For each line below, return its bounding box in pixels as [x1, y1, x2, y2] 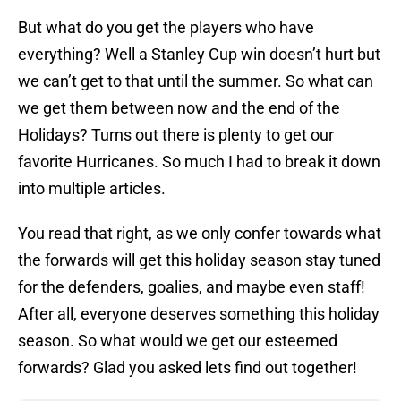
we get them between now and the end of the [18, 98, 340, 118]
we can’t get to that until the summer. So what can [18, 72, 373, 91]
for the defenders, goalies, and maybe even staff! [18, 277, 365, 297]
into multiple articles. [18, 179, 166, 199]
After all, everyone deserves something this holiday [18, 304, 380, 324]
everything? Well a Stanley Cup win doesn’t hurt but [18, 45, 380, 64]
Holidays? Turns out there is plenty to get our [18, 125, 334, 145]
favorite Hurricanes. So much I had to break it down [18, 152, 380, 172]
